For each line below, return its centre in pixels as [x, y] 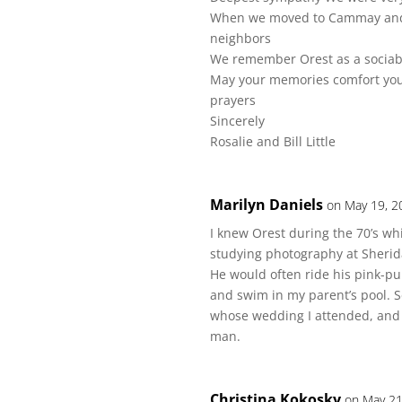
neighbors [241, 38]
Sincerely [238, 121]
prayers [233, 100]
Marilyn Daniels [267, 205]
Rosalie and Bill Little [273, 141]
